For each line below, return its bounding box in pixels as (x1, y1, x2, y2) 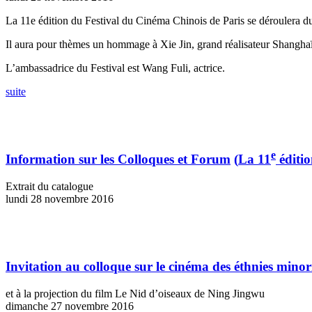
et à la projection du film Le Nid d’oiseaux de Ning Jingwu (6, 287, 265, 299)
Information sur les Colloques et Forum (6, 152, 231, 167)
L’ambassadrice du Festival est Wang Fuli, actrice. (6, 62, 225, 75)
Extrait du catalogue (6, 180, 93, 193)
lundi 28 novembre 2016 (6, 193, 114, 205)
